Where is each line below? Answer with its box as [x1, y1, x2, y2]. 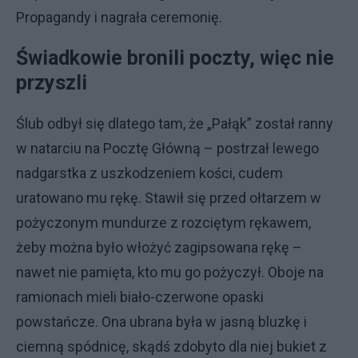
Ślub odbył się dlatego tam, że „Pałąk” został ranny [16, 115, 333, 132]
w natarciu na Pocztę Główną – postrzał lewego [16, 140, 319, 157]
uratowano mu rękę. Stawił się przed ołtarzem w [16, 189, 321, 206]
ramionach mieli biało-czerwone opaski [16, 288, 264, 305]
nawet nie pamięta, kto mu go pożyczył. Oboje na [16, 264, 324, 280]
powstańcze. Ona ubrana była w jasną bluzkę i [16, 313, 307, 330]
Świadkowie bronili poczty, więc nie [16, 46, 334, 70]
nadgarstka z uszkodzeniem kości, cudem [16, 165, 283, 181]
